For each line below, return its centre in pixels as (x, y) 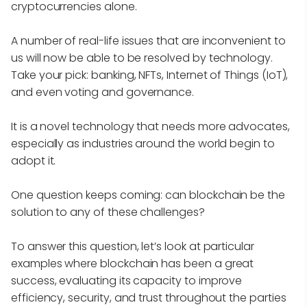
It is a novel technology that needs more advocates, (150, 126)
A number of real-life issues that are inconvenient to (148, 40)
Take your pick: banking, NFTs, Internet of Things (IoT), (150, 75)
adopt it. (35, 160)
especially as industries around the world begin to (143, 143)
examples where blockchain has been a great (133, 263)
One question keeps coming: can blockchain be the (148, 195)
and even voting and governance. (103, 92)
